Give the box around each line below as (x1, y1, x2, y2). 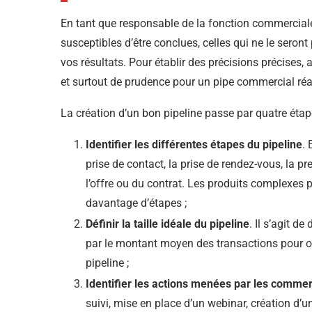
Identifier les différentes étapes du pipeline (86, 138, 302, 152)
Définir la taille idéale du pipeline (86, 217, 249, 231)
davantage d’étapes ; (86, 196, 187, 210)
